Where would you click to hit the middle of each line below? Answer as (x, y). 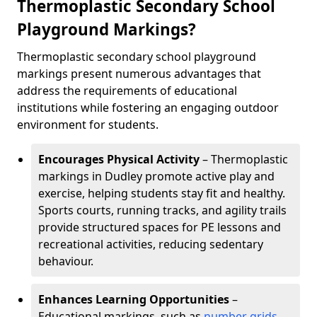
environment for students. (88, 125)
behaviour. (66, 261)
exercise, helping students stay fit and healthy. (162, 193)
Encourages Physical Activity (119, 159)
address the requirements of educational (127, 91)
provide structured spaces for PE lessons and (160, 227)
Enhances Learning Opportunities (134, 299)
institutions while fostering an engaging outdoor (148, 108)
